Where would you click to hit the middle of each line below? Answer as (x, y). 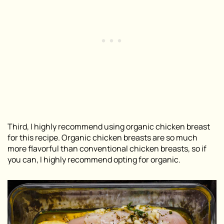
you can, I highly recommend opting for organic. (94, 159)
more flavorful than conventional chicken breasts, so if (107, 148)
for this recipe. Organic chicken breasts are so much (102, 137)
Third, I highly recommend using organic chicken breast (109, 126)
